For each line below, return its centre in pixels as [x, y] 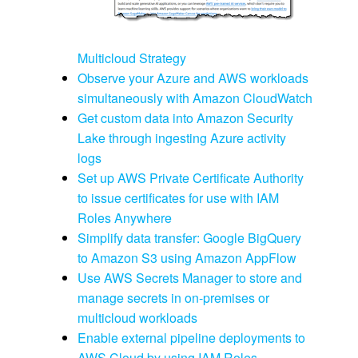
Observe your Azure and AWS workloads [193, 78]
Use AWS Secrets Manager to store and [189, 278]
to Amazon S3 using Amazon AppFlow [187, 258]
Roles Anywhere [124, 218]
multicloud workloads [137, 318]
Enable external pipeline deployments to [191, 338]
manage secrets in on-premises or [173, 298]
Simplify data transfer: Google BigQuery [189, 238]
